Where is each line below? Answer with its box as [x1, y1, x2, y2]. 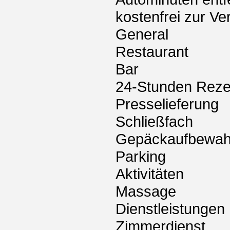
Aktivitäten [116, 166, 184, 182]
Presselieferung [116, 96, 219, 112]
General [116, 26, 168, 43]
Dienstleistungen [116, 201, 225, 217]
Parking [116, 148, 166, 165]
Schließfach [116, 113, 193, 130]
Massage [116, 183, 176, 200]
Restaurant [116, 44, 188, 60]
